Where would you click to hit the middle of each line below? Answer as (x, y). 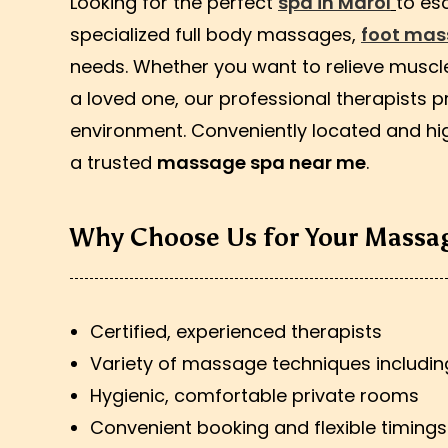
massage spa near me (261, 162)
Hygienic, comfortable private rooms (254, 395)
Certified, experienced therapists (236, 331)
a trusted (113, 162)
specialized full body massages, (215, 34)
